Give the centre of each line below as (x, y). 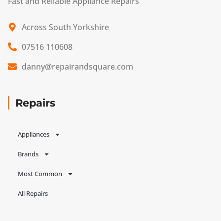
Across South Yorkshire (65, 27)
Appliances (34, 134)
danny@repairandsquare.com (77, 67)
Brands (28, 154)
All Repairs (33, 194)
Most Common (40, 174)
